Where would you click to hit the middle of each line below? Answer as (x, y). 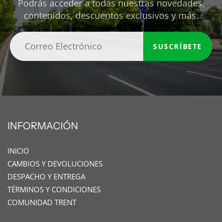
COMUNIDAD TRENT (42, 203)
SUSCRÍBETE (178, 46)
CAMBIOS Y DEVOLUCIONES (55, 164)
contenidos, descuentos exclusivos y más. (111, 16)
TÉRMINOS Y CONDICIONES (54, 190)
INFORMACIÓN (43, 126)
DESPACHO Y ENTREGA (46, 177)
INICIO (18, 151)
